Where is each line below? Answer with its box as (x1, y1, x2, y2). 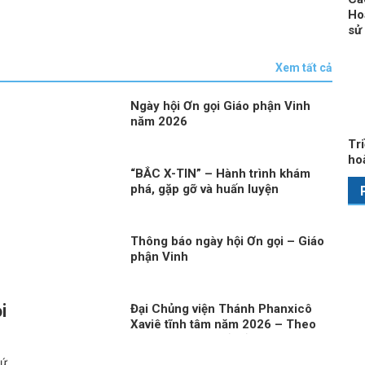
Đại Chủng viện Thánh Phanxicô (130, 301, 313, 316)
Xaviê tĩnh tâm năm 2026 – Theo (130, 316, 317, 332)
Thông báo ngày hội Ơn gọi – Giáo (130, 233, 325, 248)
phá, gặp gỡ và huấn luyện (130, 181, 279, 196)
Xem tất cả (275, 60, 333, 74)
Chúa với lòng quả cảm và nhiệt (130, 332, 309, 347)
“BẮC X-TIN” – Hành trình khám (130, 165, 311, 181)
